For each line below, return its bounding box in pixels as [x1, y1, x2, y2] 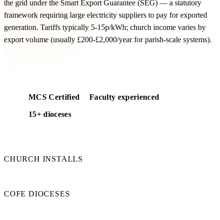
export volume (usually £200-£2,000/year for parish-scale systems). [4, 35, 212, 44]
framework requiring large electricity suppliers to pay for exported [4, 11, 207, 20]
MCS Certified [28, 93, 80, 102]
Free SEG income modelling [16, 63, 107, 72]
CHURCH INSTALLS [4, 155, 83, 164]
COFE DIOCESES [4, 190, 70, 198]
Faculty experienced [89, 93, 160, 102]
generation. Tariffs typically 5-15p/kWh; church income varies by [4, 23, 206, 32]
